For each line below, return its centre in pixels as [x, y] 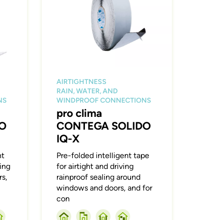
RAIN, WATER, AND [87, 91]
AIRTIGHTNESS [82, 82]
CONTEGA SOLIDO [104, 126]
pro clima [80, 113]
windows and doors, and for [105, 188]
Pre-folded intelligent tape [103, 155]
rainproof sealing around [99, 177]
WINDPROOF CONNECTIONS [104, 100]
